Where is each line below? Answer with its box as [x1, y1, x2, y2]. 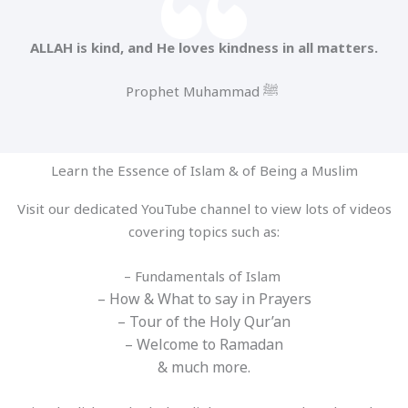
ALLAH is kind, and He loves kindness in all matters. [30, 37, 378, 56]
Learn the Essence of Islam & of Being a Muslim [50, 160, 358, 179]
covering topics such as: [128, 221, 280, 240]
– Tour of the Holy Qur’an [117, 311, 291, 331]
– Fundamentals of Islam [124, 266, 284, 285]
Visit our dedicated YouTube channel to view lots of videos [16, 199, 392, 218]
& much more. [158, 356, 250, 377]
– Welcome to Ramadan [125, 333, 283, 354]
